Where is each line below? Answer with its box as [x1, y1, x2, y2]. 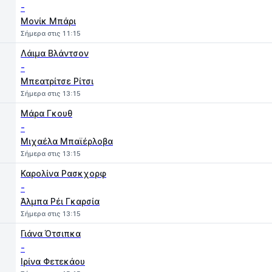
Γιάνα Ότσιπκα [21, 228, 81, 239]
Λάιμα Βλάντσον [21, 48, 89, 58]
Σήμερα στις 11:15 [21, 29, 81, 38]
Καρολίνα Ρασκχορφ [21, 168, 106, 178]
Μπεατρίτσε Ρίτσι [21, 76, 93, 86]
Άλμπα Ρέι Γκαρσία [21, 196, 100, 206]
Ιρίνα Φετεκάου [21, 256, 85, 267]
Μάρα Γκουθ [21, 108, 72, 118]
